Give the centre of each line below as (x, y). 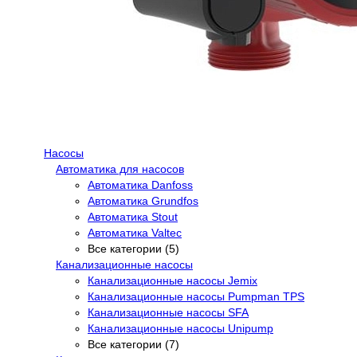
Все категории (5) (133, 248)
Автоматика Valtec (135, 232)
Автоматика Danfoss (140, 184)
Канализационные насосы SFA (168, 312)
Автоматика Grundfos (143, 200)
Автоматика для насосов (120, 169)
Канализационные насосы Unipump (180, 328)
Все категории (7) (133, 344)
